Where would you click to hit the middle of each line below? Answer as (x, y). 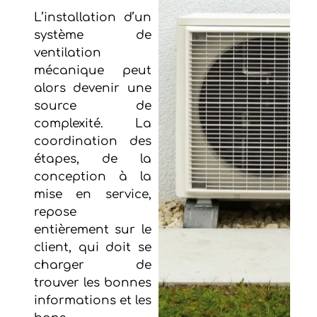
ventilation (67, 52)
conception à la (92, 176)
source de (92, 105)
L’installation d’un (92, 17)
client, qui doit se (92, 247)
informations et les (92, 300)
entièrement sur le (92, 229)
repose (55, 212)
